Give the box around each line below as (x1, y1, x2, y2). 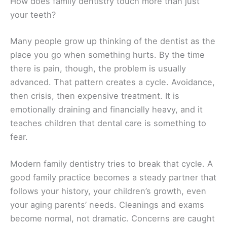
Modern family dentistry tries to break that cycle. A (10, 159, 213, 169)
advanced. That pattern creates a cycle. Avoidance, (10, 77, 215, 87)
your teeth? (10, 10, 56, 20)
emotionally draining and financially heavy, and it (10, 104, 203, 115)
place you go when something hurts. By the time (10, 50, 205, 60)
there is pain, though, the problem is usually (10, 63, 186, 73)
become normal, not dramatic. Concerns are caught (10, 213, 215, 224)
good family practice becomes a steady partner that (10, 172, 216, 183)
